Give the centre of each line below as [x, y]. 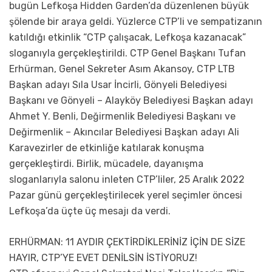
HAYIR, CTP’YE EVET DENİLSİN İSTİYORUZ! [103, 258]
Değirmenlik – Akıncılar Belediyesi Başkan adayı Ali [124, 132]
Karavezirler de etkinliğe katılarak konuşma [107, 148]
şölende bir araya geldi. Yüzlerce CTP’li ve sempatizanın [136, 22]
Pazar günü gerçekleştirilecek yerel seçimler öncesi [126, 195]
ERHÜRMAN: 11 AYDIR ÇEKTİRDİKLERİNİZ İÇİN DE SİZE [127, 242]
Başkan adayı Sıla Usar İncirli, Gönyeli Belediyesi [118, 85]
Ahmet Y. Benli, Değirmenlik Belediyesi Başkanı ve [122, 117]
